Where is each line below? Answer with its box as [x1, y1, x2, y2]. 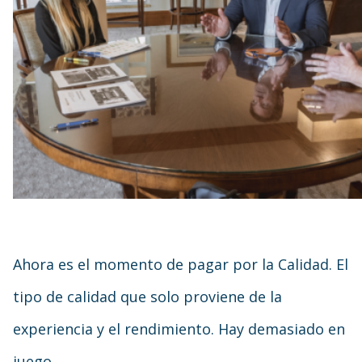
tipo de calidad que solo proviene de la [13, 287, 282, 306]
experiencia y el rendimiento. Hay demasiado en [13, 319, 345, 339]
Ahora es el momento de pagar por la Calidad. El [13, 255, 348, 274]
